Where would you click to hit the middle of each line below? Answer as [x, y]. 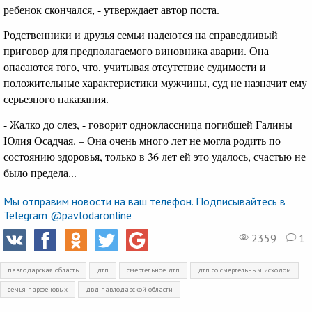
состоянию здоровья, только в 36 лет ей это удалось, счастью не [155, 156]
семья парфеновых [38, 289]
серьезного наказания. [56, 99]
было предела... [40, 172]
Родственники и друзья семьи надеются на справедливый [141, 35]
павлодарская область [43, 270]
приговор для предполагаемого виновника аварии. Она [136, 51]
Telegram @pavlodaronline [68, 215]
